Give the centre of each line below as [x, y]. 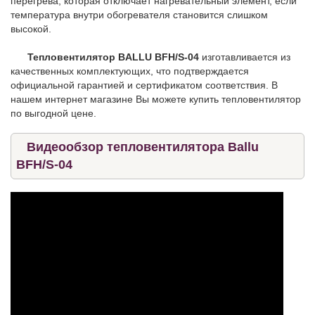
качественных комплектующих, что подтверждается [130, 71]
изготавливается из [245, 57]
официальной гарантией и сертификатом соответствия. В [144, 85]
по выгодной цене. [53, 113]
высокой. [31, 28]
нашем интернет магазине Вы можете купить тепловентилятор [156, 99]
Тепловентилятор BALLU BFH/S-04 [113, 57]
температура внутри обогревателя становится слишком [139, 14]
